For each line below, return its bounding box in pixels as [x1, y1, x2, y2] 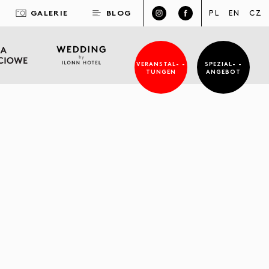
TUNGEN [146, 67, 176, 75]
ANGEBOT [206, 67, 241, 75]
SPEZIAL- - [205, 59, 242, 67]
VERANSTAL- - [136, 59, 186, 67]
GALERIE [31, 7, 68, 18]
